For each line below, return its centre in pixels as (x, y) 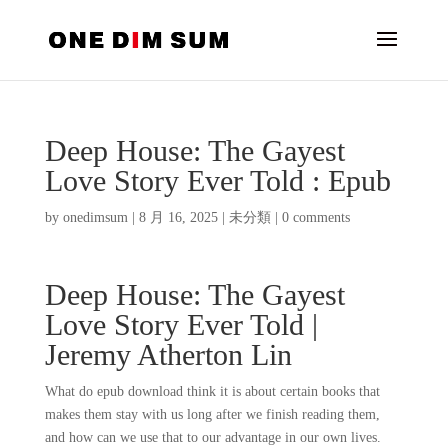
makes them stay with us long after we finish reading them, (212, 414)
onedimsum (95, 217)
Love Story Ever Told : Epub (217, 180)
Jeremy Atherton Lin (168, 354)
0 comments (315, 217)
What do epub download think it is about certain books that (212, 391)
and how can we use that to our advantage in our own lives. (212, 437)
